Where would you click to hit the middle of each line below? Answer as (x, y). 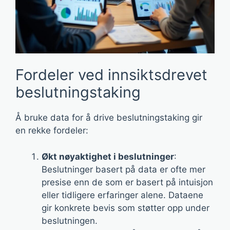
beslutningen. (70, 221)
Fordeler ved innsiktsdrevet (111, 75)
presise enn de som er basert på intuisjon (127, 182)
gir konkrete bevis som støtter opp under (126, 208)
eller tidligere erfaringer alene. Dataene (122, 195)
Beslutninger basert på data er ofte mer (123, 169)
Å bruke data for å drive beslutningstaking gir (109, 118)
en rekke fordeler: (52, 130)
